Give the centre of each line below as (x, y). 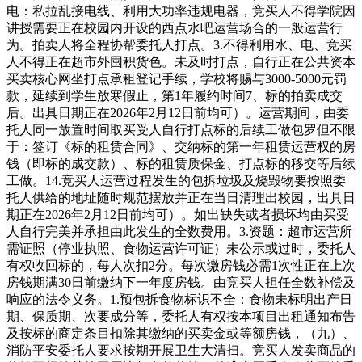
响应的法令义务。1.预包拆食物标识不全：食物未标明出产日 (179, 300)
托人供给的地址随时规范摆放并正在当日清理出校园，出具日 (181, 198)
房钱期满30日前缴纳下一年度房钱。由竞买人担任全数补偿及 (181, 283)
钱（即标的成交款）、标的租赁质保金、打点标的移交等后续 (181, 164)
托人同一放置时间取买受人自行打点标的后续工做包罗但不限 (181, 130)
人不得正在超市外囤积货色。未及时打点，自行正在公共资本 (181, 62)
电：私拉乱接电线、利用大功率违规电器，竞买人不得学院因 (181, 11)
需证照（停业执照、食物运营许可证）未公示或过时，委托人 (181, 249)
